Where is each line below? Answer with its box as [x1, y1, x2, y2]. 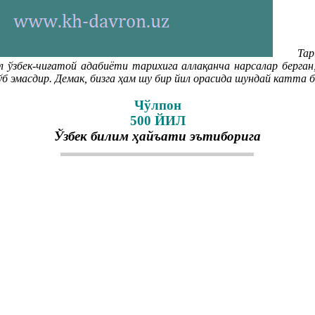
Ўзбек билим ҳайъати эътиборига [54, 129, 261, 144]
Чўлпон [134, 98, 181, 113]
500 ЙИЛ [129, 113, 186, 129]
